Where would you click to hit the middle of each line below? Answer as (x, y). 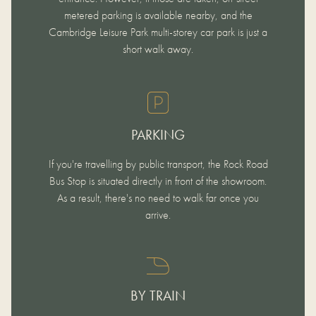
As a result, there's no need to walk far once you (158, 197)
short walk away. (158, 49)
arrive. (158, 214)
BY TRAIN (158, 295)
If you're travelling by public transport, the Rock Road (158, 164)
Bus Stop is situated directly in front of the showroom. (158, 181)
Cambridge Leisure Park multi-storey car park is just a (158, 32)
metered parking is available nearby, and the (158, 15)
